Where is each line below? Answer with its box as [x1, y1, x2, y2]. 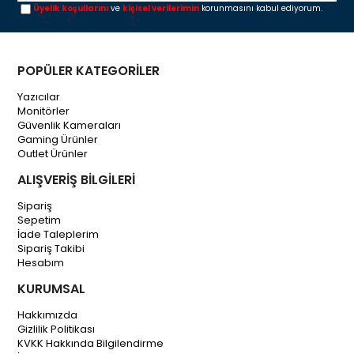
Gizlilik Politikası [17, 321, 96, 337]
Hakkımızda [17, 307, 78, 322]
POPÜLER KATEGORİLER [17, 61, 160, 80]
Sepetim [17, 212, 62, 228]
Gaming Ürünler [17, 131, 99, 147]
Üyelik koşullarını [33, 2, 109, 15]
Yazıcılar [17, 88, 61, 104]
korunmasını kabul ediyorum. [199, 2, 323, 15]
